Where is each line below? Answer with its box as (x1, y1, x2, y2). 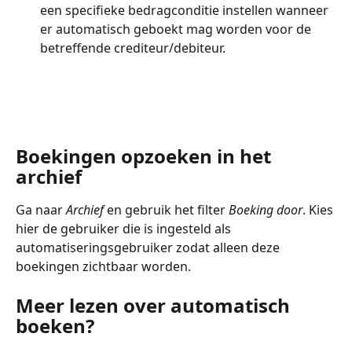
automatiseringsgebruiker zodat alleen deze (16, 239, 283, 257)
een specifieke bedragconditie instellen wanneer (40, 2, 332, 20)
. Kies (302, 201, 336, 219)
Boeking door (229, 201, 302, 219)
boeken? (16, 312, 94, 339)
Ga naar (16, 201, 66, 219)
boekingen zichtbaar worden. (16, 258, 191, 276)
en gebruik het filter (104, 201, 229, 219)
